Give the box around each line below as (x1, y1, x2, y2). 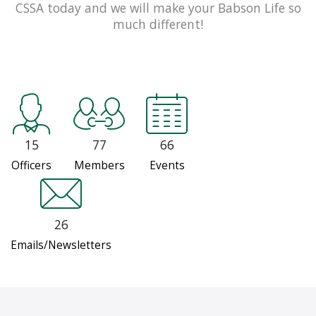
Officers (11, 158, 51, 174)
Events (149, 158, 185, 174)
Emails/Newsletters (11, 238, 111, 253)
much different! (113, 15, 203, 32)
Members (73, 158, 125, 174)
